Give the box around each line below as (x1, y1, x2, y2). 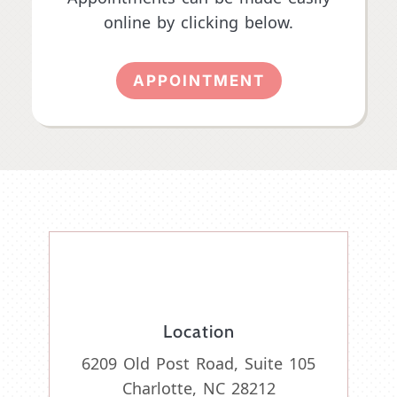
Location (162, 321, 235, 343)
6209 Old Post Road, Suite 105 (82, 354, 315, 375)
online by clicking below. (104, 12, 293, 33)
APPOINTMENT (132, 71, 265, 90)
